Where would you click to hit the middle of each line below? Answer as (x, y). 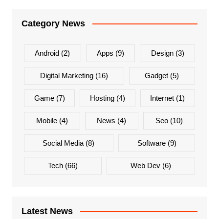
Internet (162, 98)
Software (151, 143)
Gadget (157, 75)
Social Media (63, 143)
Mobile (46, 120)
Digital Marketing (66, 75)
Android (47, 53)
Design (162, 53)
